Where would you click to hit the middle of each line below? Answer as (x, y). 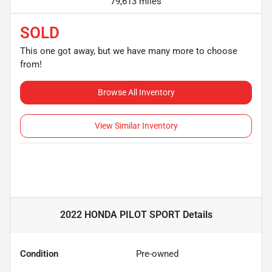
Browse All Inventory (136, 92)
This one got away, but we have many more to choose (129, 51)
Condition (39, 253)
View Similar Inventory (136, 125)
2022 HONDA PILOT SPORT (120, 214)
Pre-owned (157, 253)
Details (196, 214)
